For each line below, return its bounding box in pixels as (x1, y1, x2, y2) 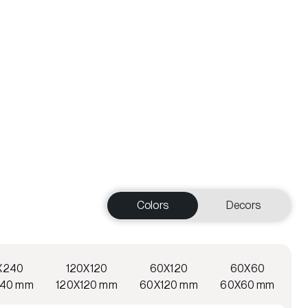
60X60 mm (220, 278, 275, 291)
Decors (226, 198, 261, 212)
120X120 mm (56, 278, 118, 291)
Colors (137, 198, 168, 212)
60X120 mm (140, 278, 198, 291)
